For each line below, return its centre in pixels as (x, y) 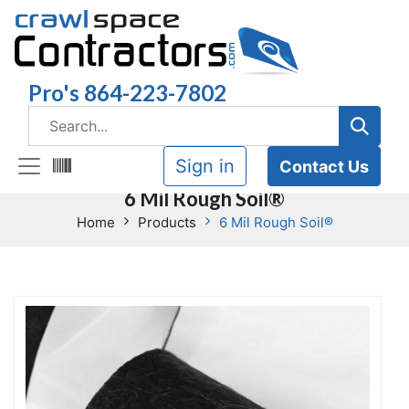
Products (167, 222)
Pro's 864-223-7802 (127, 93)
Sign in (205, 166)
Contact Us (324, 167)
